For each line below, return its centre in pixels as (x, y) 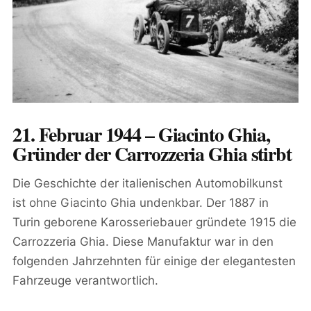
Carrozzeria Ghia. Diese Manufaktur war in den (143, 242)
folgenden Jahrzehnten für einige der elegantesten (154, 261)
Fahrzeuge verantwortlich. (85, 281)
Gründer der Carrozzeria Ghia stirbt (152, 154)
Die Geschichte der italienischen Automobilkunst (148, 184)
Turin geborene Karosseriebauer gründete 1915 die (154, 222)
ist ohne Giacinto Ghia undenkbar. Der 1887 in (141, 203)
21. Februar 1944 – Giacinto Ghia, (142, 135)
